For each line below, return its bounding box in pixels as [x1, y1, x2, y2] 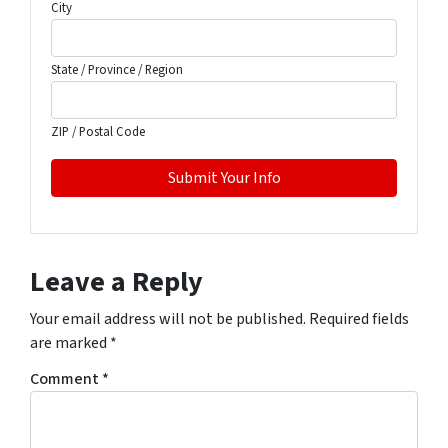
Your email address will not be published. [30, 308, 306, 331]
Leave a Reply [30, 262, 203, 303]
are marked [30, 332, 110, 355]
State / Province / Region [51, 61, 183, 80]
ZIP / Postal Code [51, 123, 145, 142]
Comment [30, 368, 102, 391]
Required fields [309, 308, 409, 331]
